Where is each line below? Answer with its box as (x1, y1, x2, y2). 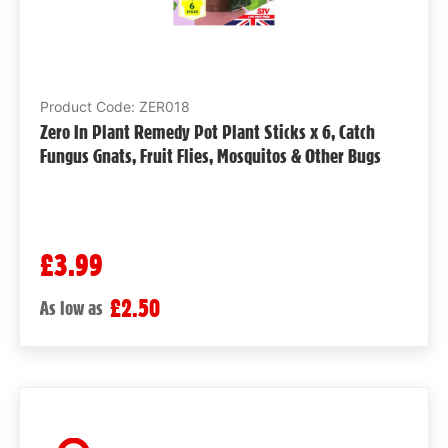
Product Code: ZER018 (39, 98, 190, 116)
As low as (39, 296, 103, 321)
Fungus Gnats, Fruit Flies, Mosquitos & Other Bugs (39, 144, 381, 169)
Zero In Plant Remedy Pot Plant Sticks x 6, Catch (39, 120, 375, 145)
